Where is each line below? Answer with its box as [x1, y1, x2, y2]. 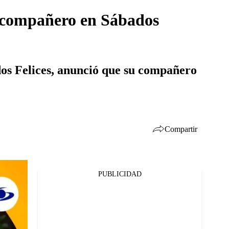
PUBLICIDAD [98, 170, 142, 178]
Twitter [26, 189, 49, 197]
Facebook [26, 176, 56, 184]
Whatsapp [26, 202, 58, 211]
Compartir [165, 124, 197, 133]
